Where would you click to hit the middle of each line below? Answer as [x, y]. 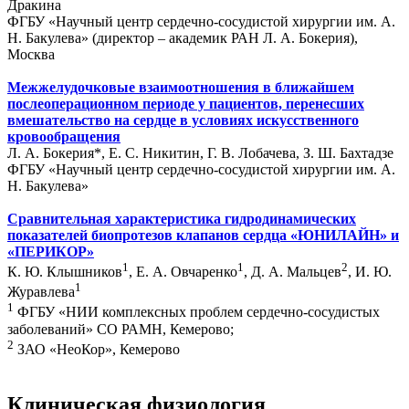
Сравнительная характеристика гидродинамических [182, 218]
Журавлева [41, 292]
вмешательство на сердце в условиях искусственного [183, 120]
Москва [31, 54]
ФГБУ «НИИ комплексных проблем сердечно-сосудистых [197, 312]
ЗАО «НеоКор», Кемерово [97, 349]
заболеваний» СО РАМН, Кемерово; [121, 329]
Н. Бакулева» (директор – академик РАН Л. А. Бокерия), [183, 37]
